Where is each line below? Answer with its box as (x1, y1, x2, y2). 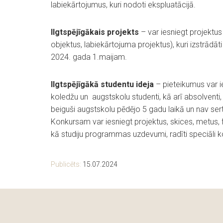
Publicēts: (51, 160, 83, 168)
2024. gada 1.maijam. (51, 52, 127, 62)
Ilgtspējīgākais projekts (51, 27, 139, 37)
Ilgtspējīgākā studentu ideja (51, 80, 156, 89)
